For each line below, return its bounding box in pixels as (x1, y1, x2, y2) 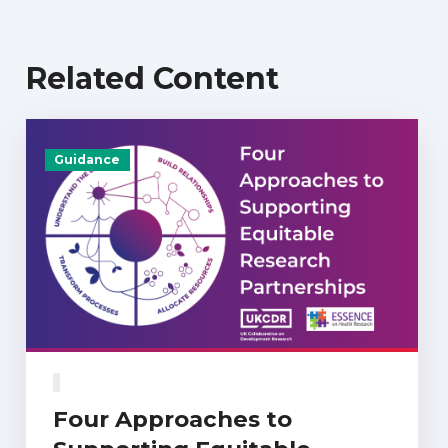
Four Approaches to (52, 404, 292, 433)
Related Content (26, 59, 280, 97)
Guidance (54, 152, 121, 168)
